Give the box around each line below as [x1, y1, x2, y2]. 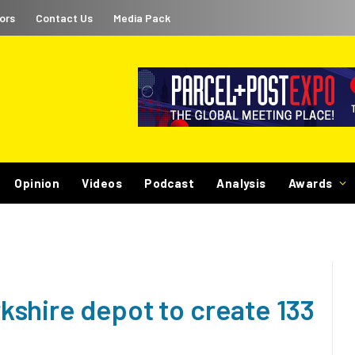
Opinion [14, 176, 60, 190]
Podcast [144, 176, 195, 190]
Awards [288, 176, 333, 190]
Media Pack [113, 10, 170, 25]
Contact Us [36, 10, 93, 25]
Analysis [216, 176, 266, 190]
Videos [82, 176, 123, 190]
